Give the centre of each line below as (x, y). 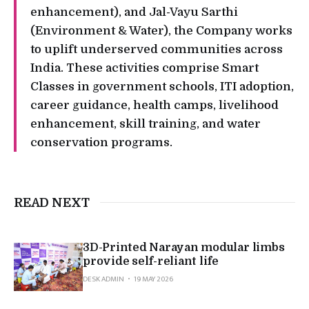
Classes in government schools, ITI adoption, (162, 86)
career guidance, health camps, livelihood (154, 105)
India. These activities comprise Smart (144, 68)
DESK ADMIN (103, 279)
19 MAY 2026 (153, 279)
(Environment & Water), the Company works (161, 30)
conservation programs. (101, 142)
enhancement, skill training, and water (146, 123)
